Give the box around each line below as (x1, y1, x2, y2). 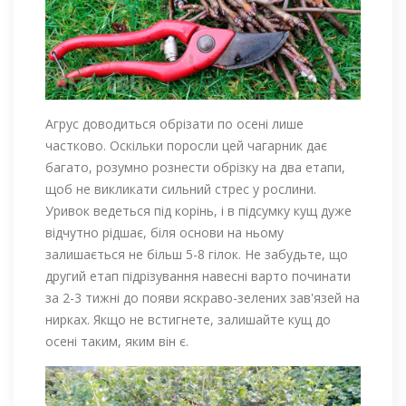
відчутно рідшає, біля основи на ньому (45, 224, 284, 242)
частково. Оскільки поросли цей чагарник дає (45, 137, 327, 155)
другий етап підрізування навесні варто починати (45, 267, 351, 285)
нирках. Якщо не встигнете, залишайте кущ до (45, 311, 331, 329)
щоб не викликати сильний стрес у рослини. (45, 180, 316, 198)
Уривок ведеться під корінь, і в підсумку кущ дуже (45, 202, 352, 220)
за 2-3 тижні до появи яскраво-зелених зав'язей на (45, 289, 360, 307)
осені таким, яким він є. (45, 333, 188, 351)
